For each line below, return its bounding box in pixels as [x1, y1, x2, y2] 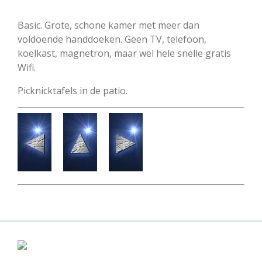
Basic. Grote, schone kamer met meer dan [18, 19, 199, 32]
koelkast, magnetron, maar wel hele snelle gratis [18, 47, 231, 60]
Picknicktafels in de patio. [18, 84, 127, 98]
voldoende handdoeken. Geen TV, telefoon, [18, 33, 206, 46]
